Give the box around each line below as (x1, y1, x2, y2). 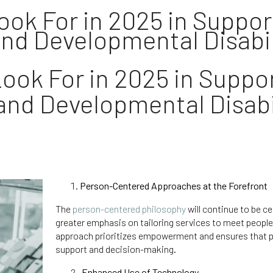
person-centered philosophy (72, 203, 186, 215)
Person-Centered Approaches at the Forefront (79, 180, 268, 192)
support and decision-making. (55, 243, 178, 255)
